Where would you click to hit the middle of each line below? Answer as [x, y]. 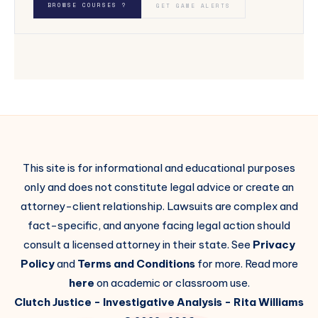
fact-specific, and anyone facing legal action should [159, 226]
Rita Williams [269, 302]
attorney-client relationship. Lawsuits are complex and [159, 207]
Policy [37, 264]
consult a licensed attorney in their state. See [138, 245]
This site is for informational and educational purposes [159, 168]
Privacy [274, 245]
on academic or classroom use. [172, 283]
